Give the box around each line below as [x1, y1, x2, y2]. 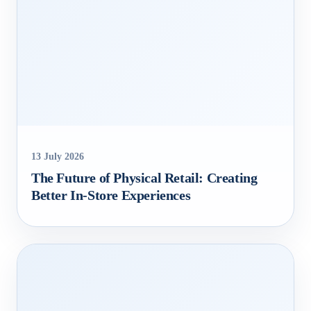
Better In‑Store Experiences [31, 187, 191, 203]
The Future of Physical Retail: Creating [31, 170, 258, 186]
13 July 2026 [31, 151, 84, 162]
